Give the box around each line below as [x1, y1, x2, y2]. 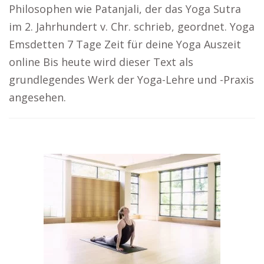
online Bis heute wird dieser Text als [9, 55, 193, 69]
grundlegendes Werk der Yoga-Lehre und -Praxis [9, 72, 254, 87]
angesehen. [9, 90, 66, 104]
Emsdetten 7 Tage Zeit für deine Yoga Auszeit [9, 37, 241, 51]
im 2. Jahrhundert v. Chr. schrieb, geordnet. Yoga [9, 19, 255, 34]
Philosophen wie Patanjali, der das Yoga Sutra [9, 2, 241, 16]
